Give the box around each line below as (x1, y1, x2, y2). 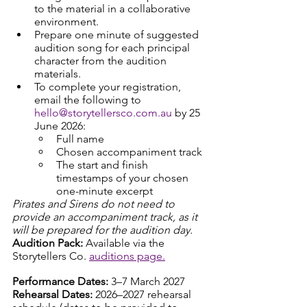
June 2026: (34, 119, 86, 132)
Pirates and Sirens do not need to (12, 197, 177, 210)
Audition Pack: (12, 236, 86, 249)
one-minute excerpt (56, 184, 153, 197)
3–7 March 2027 (111, 275, 185, 288)
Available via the (86, 236, 167, 249)
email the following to (34, 93, 144, 106)
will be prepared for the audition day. (12, 223, 193, 236)
